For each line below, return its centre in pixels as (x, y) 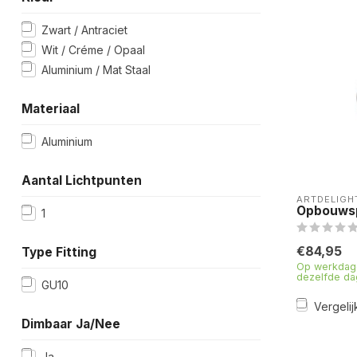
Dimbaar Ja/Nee (71, 324)
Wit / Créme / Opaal (93, 50)
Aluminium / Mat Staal (96, 70)
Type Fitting (59, 252)
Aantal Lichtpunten (82, 180)
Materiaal (51, 109)
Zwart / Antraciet (84, 30)
